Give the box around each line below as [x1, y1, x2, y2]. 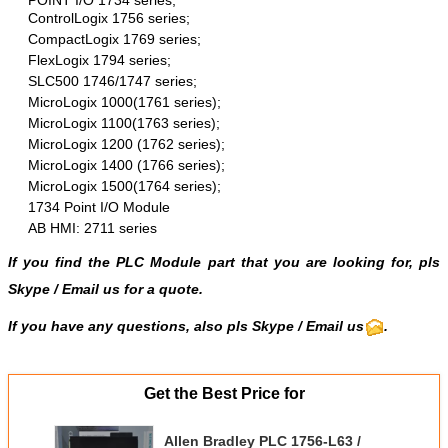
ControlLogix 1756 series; [28, 9, 190, 26]
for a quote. [120, 280, 203, 297]
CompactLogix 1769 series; [28, 30, 201, 47]
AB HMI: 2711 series [28, 219, 157, 236]
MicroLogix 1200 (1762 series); [28, 135, 225, 152]
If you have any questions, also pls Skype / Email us [8, 317, 364, 334]
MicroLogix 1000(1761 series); [28, 93, 221, 110]
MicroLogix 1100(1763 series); [28, 114, 220, 131]
